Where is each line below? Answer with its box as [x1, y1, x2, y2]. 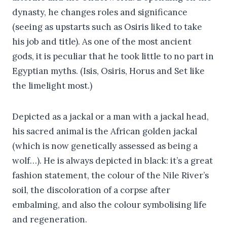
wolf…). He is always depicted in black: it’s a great [12, 155, 213, 166]
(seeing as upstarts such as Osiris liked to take [12, 21, 202, 32]
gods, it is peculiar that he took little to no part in [12, 50, 214, 62]
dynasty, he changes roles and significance [12, 6, 187, 18]
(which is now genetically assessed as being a [12, 140, 198, 152]
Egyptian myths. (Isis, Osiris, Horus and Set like [12, 65, 205, 77]
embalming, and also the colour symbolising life [12, 199, 207, 210]
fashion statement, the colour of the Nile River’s [12, 169, 209, 181]
